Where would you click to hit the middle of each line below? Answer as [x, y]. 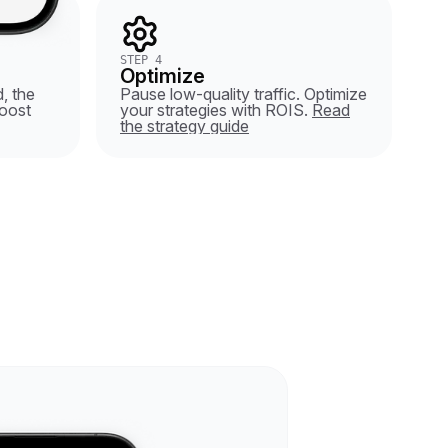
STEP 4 [141, 60]
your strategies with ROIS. [214, 110]
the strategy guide [184, 126]
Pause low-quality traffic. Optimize [243, 94]
